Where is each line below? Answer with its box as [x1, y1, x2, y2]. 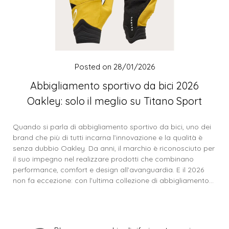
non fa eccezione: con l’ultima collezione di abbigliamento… [13, 176, 214, 186]
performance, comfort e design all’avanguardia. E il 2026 [13, 165, 204, 175]
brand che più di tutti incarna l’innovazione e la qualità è [13, 133, 202, 143]
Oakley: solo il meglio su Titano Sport [27, 95, 202, 108]
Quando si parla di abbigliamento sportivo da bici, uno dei [13, 122, 211, 132]
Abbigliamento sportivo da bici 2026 [30, 79, 199, 93]
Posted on [74, 62, 113, 72]
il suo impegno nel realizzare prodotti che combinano [13, 154, 194, 164]
